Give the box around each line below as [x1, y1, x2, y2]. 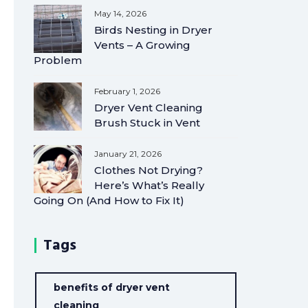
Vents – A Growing [94, 38, 191, 52]
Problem [34, 54, 82, 67]
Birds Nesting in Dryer [94, 23, 213, 36]
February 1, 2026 [94, 86, 161, 96]
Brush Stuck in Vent [94, 116, 201, 129]
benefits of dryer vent [54, 281, 170, 294]
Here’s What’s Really [94, 179, 205, 192]
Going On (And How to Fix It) [34, 194, 185, 207]
